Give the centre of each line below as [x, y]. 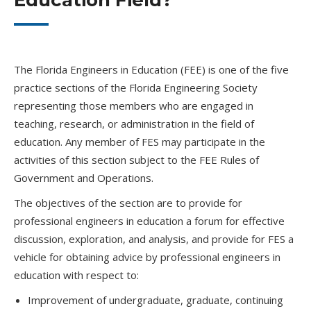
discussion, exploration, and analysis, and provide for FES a [154, 239]
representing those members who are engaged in [134, 106]
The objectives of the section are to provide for [128, 203]
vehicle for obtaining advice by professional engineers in [147, 257]
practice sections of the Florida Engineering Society [136, 87]
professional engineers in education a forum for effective [149, 221]
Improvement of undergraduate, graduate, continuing [155, 300]
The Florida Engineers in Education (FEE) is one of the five [151, 69]
